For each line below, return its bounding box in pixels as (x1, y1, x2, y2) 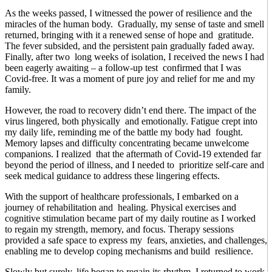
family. (5, 84, 31, 95)
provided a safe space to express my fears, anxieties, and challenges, (5, 234, 267, 245)
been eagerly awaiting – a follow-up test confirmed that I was (5, 62, 241, 73)
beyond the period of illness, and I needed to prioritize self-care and (5, 159, 264, 170)
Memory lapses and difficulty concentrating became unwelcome (5, 137, 249, 148)
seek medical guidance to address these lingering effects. (5, 170, 220, 181)
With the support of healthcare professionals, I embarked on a (5, 191, 239, 202)
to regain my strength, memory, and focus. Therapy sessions (5, 223, 234, 234)
